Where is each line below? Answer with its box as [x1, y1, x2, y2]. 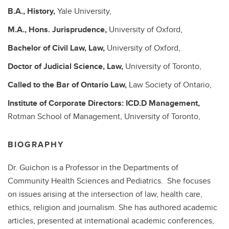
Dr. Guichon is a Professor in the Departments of [8, 162, 178, 173]
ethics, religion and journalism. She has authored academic [8, 201, 217, 213]
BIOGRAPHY [8, 139, 64, 150]
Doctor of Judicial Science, [8, 60, 107, 72]
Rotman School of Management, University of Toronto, [8, 110, 200, 122]
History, [27, 5, 57, 17]
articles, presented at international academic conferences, [8, 215, 214, 226]
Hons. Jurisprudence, [29, 24, 109, 35]
